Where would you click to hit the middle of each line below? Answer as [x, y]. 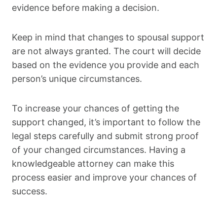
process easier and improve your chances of [104, 178]
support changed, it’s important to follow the [106, 122]
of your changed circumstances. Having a [99, 150]
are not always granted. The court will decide [106, 51]
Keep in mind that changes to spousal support [108, 37]
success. [30, 191]
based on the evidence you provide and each [106, 65]
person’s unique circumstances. [77, 79]
